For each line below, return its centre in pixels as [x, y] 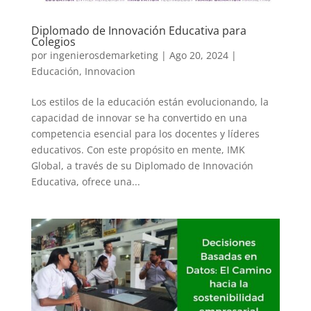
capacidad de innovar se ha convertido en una [139, 117]
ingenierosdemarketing [104, 55]
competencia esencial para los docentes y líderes [145, 133]
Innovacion [110, 71]
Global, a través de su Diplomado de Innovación [142, 165]
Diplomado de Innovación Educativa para [138, 30]
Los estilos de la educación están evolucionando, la [150, 101]
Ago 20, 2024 [199, 55]
